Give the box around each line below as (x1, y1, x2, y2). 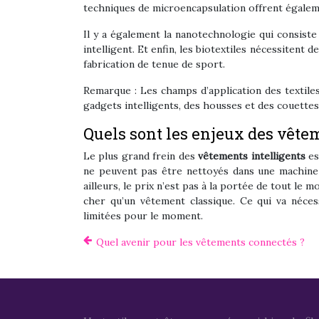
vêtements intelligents (198, 150, 305, 162)
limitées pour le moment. (83, 209, 203, 222)
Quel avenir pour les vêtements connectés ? (96, 236, 305, 249)
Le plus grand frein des (83, 150, 199, 162)
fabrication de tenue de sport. (83, 58, 225, 70)
